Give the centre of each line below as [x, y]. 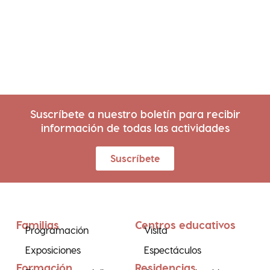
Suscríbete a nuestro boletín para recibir [135, 113]
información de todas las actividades [135, 127]
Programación [57, 230]
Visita [156, 230]
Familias [37, 224]
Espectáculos [173, 250]
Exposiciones [53, 250]
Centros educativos [185, 224]
